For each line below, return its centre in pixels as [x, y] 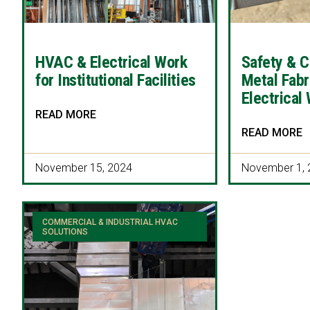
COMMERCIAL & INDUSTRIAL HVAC [110, 222]
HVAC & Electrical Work [111, 63]
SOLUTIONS [65, 231]
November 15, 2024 [84, 168]
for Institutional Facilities [116, 81]
